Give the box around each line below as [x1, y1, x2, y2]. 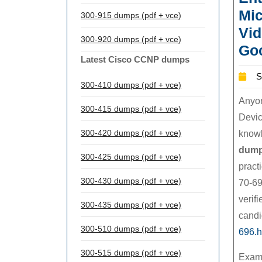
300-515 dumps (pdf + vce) [81, 248, 181, 257]
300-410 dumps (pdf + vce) [81, 80, 181, 89]
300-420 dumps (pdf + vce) [81, 128, 181, 137]
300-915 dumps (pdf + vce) [81, 11, 181, 20]
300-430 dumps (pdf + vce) [81, 176, 181, 185]
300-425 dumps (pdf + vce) [81, 152, 181, 161]
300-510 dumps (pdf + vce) [81, 224, 181, 233]
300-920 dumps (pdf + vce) [81, 35, 181, 44]
